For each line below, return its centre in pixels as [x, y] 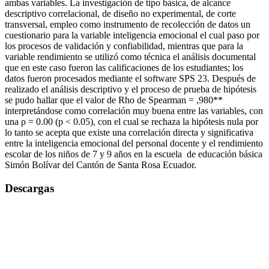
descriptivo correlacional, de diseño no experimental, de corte [120, 14]
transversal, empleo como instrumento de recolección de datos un [128, 25]
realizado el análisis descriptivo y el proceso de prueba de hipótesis [131, 89]
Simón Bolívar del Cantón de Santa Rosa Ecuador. [101, 165]
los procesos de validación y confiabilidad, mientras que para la [124, 46]
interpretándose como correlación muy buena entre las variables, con [134, 111]
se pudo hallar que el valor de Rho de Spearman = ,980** [114, 100]
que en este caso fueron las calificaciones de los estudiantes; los [124, 68]
